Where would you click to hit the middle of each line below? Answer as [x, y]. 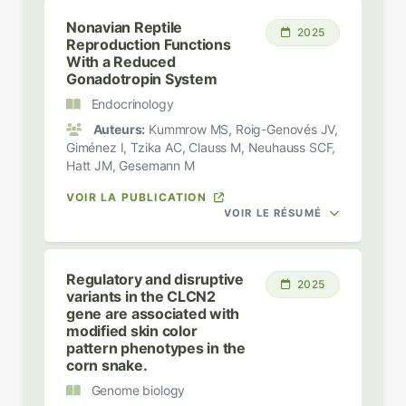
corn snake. [107, 365]
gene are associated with [153, 313]
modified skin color [132, 330]
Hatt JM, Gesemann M [130, 165]
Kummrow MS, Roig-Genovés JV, [242, 129]
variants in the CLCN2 [141, 296]
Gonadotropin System [142, 78]
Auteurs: [119, 129]
